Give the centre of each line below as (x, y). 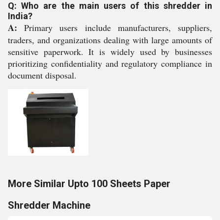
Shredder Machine (49, 205)
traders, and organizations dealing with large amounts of (110, 40)
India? (20, 16)
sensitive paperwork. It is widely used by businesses (110, 52)
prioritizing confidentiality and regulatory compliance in (110, 63)
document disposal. (42, 75)
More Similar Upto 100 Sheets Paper (89, 184)
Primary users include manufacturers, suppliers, (115, 27)
